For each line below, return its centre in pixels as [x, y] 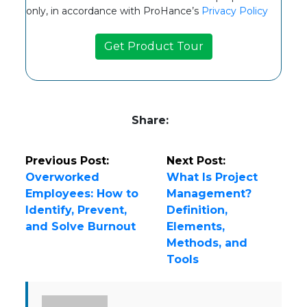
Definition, [197, 210]
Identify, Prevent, [76, 210]
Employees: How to [82, 194]
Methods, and [207, 243]
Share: [150, 121]
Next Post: [196, 161]
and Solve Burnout [81, 227]
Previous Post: [67, 161]
